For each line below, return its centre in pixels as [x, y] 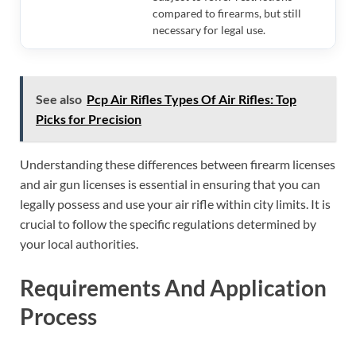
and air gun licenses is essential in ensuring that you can [170, 184]
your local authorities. [79, 243]
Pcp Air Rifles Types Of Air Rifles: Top [192, 99]
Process [58, 316]
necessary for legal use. [209, 29]
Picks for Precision [89, 118]
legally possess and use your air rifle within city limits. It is [175, 203]
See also [59, 99]
